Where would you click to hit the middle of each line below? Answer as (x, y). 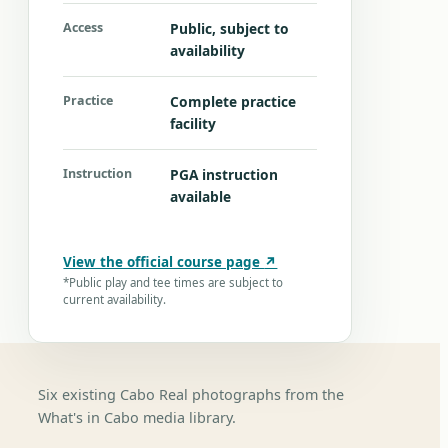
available (200, 196)
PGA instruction (223, 174)
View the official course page (164, 262)
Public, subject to (229, 28)
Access (83, 27)
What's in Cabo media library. (136, 417)
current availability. (115, 299)
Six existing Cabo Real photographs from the (190, 394)
